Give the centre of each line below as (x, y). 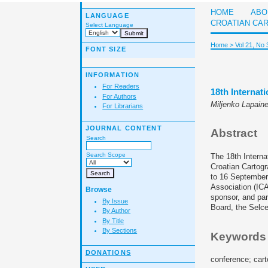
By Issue (115, 201)
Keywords (239, 236)
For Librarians (123, 106)
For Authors (120, 96)
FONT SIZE (106, 49)
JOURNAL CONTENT (124, 128)
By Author (117, 211)
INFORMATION (112, 74)
